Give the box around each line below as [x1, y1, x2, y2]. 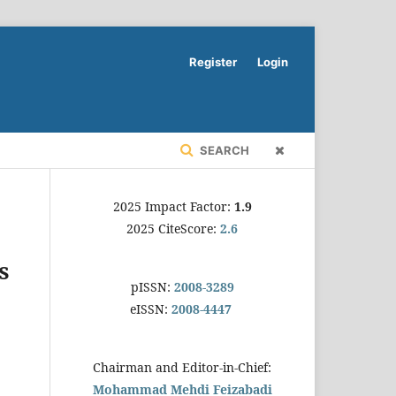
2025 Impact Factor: [112, 197, 234, 215]
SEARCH [197, 142, 249, 157]
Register [189, 55, 237, 69]
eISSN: [129, 300, 168, 317]
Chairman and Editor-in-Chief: [93, 358, 271, 376]
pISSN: [130, 278, 171, 295]
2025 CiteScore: [126, 219, 220, 237]
